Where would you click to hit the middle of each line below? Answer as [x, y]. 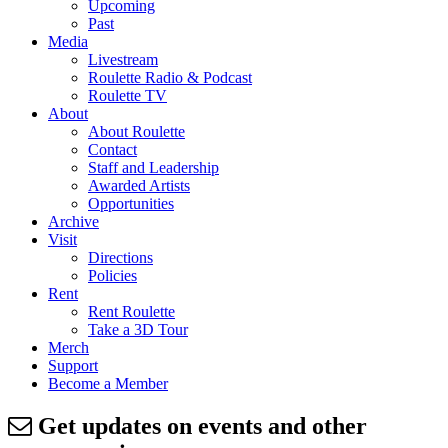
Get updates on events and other [199, 426]
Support [73, 366]
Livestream [123, 60]
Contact [112, 150]
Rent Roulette [131, 312]
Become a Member [108, 384]
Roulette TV [127, 96]
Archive [73, 222]
